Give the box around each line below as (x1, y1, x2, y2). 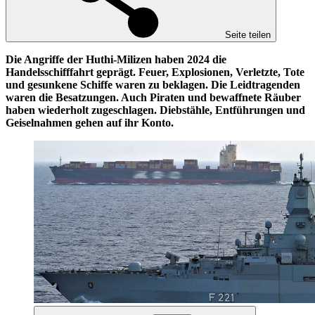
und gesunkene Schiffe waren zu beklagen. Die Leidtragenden (6, 78, 300, 91)
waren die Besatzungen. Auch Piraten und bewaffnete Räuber (6, 91, 301, 103)
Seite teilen (225, 29, 271, 40)
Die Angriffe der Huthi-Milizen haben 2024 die (6, 53, 226, 65)
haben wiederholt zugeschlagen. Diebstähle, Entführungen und (6, 103, 305, 116)
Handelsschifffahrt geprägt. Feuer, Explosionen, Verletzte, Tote (6, 65, 304, 78)
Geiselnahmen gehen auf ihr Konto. (6, 116, 176, 129)
